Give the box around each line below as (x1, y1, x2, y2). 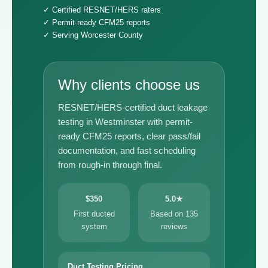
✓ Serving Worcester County (43, 31, 143, 39)
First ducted (73, 209, 115, 218)
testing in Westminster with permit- (58, 117, 193, 127)
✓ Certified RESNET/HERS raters (43, 5, 161, 14)
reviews (161, 222, 187, 231)
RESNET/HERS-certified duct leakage (58, 102, 208, 112)
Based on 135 (150, 209, 198, 218)
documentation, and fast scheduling (58, 145, 196, 156)
